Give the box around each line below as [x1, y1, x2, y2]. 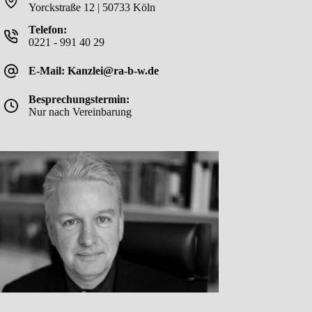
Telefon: [28, 24, 67, 36]
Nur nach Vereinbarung [28, 106, 132, 118]
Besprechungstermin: [28, 93, 130, 106]
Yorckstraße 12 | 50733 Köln [28, 1, 155, 14]
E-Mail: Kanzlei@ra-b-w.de [28, 65, 159, 77]
